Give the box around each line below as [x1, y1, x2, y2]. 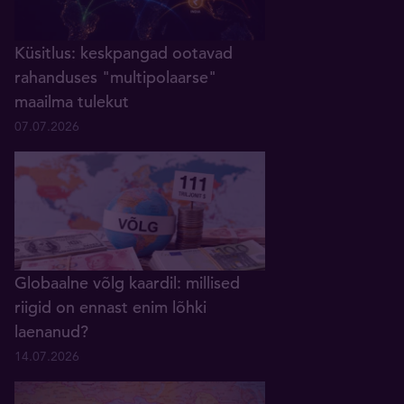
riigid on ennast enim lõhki [14, 297, 207, 318]
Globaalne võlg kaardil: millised [14, 272, 240, 294]
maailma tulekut [14, 90, 129, 112]
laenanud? [14, 321, 88, 343]
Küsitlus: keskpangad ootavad [14, 41, 233, 63]
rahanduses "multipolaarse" [14, 66, 216, 87]
